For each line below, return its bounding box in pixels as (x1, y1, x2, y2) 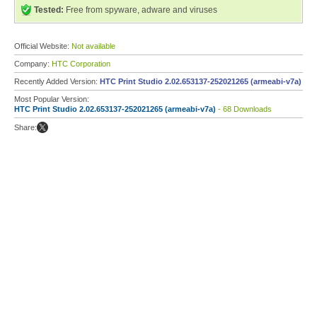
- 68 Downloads (216, 105, 272, 113)
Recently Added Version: (14, 77, 100, 86)
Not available (71, 42, 115, 50)
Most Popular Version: (14, 95, 89, 103)
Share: (14, 123, 37, 132)
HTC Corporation (52, 59, 110, 68)
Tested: (34, 5, 64, 15)
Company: (14, 59, 52, 68)
